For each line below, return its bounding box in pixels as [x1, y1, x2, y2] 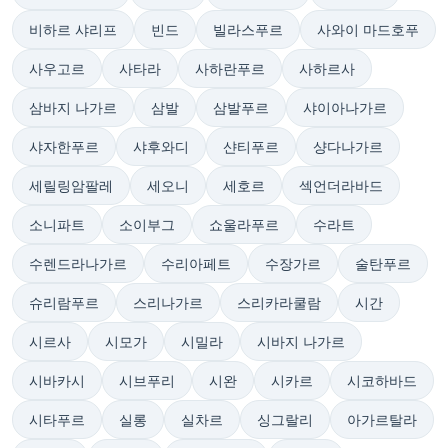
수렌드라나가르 [29, 254, 127, 273]
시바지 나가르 [257, 332, 345, 351]
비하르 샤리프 [29, 20, 117, 39]
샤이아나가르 [303, 98, 387, 117]
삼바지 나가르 [29, 98, 117, 117]
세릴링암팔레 [29, 176, 113, 195]
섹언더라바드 [299, 176, 383, 195]
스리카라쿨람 [237, 293, 321, 312]
